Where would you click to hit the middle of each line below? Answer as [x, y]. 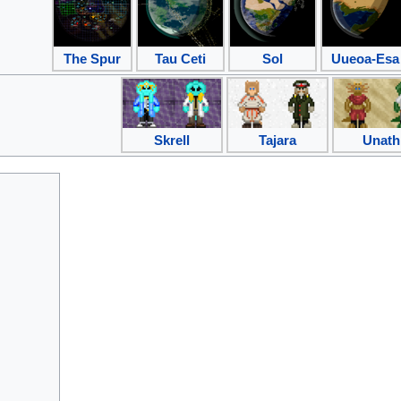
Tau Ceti [180, 58]
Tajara [277, 140]
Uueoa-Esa [365, 58]
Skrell [172, 140]
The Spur [92, 58]
